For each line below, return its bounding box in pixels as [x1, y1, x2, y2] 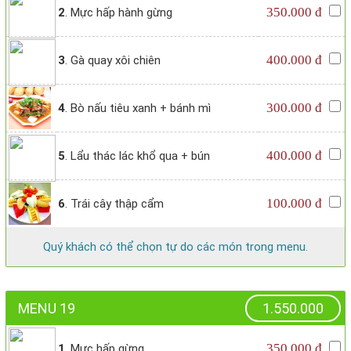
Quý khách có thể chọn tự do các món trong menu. [43, 240, 308, 255]
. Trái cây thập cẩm [65, 197, 164, 212]
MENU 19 [18, 300, 75, 317]
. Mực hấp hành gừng [65, 5, 172, 20]
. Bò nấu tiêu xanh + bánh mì [65, 101, 211, 116]
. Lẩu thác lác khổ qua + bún [65, 149, 210, 164]
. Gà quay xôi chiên [65, 53, 161, 68]
